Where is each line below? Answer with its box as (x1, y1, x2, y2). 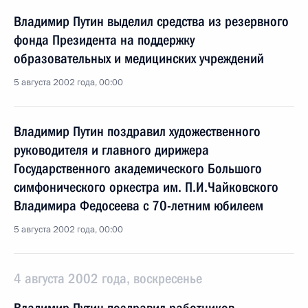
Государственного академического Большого (14, 160, 262, 177)
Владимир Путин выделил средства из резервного (14, 13, 289, 30)
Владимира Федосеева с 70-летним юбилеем (14, 197, 263, 214)
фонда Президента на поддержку (14, 32, 195, 48)
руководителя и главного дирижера (14, 142, 209, 158)
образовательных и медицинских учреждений (14, 50, 264, 67)
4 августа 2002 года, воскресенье (14, 270, 202, 287)
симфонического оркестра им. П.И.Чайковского (14, 179, 278, 195)
